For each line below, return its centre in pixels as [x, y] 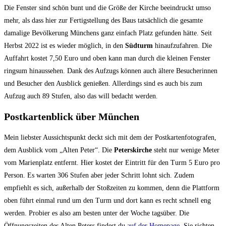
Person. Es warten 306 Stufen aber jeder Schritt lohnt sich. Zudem [99, 175]
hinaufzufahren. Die [182, 45]
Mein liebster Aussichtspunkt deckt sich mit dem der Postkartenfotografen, [110, 137]
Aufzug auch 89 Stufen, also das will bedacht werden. [81, 96]
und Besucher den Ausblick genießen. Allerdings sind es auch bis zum [103, 83]
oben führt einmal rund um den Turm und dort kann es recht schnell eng [107, 200]
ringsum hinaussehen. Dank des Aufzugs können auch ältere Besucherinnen [111, 71]
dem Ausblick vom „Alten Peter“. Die [59, 150]
